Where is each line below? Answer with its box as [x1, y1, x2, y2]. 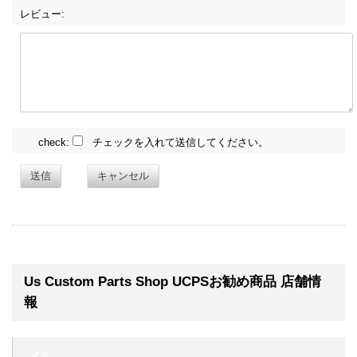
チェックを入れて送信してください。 [83, 135, 269, 148]
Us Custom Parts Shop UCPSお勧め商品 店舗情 [24, 273, 321, 289]
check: [38, 135, 73, 148]
